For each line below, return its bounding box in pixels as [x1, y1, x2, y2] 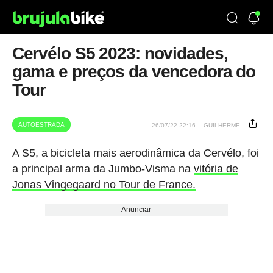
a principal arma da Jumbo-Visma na [12, 163, 194, 175]
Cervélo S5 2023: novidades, [12, 44, 228, 63]
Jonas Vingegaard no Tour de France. [12, 179, 196, 191]
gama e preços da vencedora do [12, 62, 256, 81]
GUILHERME [204, 122, 241, 129]
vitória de [193, 163, 238, 175]
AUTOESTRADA [18, 121, 65, 128]
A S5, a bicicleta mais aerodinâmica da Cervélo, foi [12, 147, 259, 159]
